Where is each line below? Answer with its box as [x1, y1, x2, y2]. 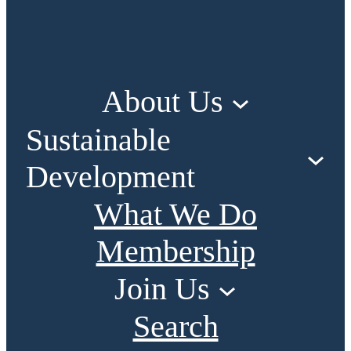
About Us [101, 84, 223, 119]
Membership [96, 233, 255, 269]
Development [26, 159, 195, 194]
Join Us [114, 271, 210, 306]
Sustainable [26, 122, 171, 157]
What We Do [94, 197, 257, 232]
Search [132, 309, 219, 344]
